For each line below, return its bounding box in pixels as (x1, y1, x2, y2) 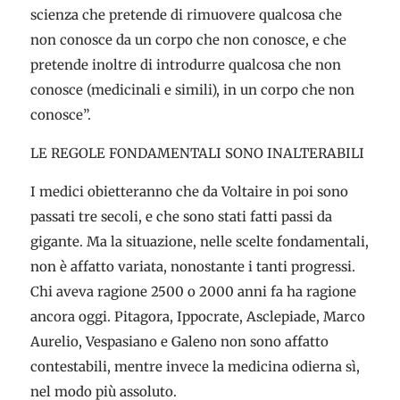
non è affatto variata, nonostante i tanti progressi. (29, 258, 355, 275)
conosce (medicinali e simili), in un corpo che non (29, 81, 354, 98)
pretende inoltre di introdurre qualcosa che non (29, 56, 341, 73)
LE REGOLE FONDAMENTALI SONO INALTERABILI (29, 145, 364, 162)
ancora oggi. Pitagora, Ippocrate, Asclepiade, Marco (29, 308, 365, 325)
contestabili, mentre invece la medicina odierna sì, (29, 358, 360, 375)
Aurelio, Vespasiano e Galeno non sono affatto (29, 333, 329, 350)
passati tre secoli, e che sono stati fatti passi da (29, 208, 332, 225)
